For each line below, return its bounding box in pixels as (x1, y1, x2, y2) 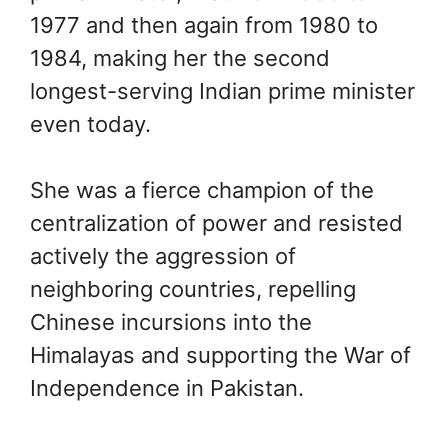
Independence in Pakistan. (30, 374, 304, 401)
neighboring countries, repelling (30, 275, 356, 302)
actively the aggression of (30, 242, 296, 269)
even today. (30, 110, 151, 137)
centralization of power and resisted (30, 209, 403, 236)
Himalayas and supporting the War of (30, 341, 411, 368)
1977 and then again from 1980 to (30, 11, 378, 38)
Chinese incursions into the (30, 308, 312, 335)
